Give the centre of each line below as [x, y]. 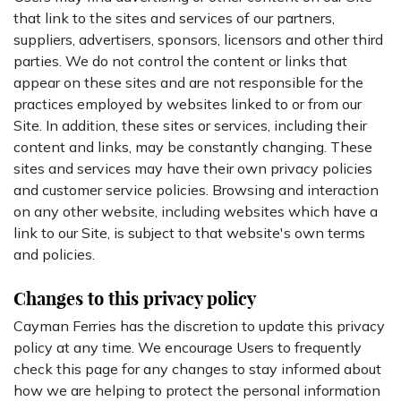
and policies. [54, 254]
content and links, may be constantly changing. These [193, 147]
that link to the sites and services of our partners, [174, 18]
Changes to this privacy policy [135, 299]
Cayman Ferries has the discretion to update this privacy [199, 326]
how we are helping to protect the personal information [197, 390]
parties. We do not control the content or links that [180, 61]
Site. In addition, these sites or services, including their [190, 125]
